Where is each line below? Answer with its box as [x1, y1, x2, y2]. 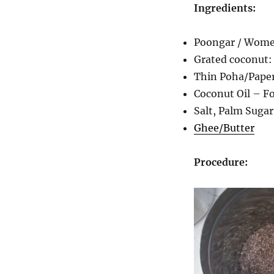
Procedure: [193, 156, 248, 169]
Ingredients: [193, 2, 256, 15]
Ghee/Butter [193, 122, 254, 135]
